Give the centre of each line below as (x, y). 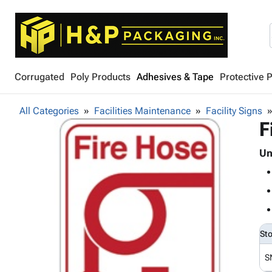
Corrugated (39, 77)
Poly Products (100, 77)
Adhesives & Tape (175, 77)
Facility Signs (234, 111)
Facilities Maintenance (142, 111)
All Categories (49, 111)
